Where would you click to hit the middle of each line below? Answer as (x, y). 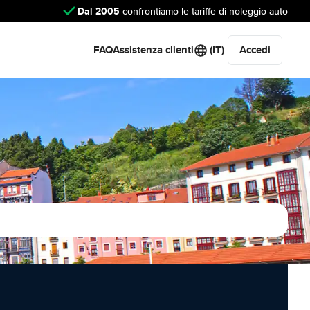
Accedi (255, 50)
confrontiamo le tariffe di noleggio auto (204, 11)
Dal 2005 (99, 11)
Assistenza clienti (153, 50)
